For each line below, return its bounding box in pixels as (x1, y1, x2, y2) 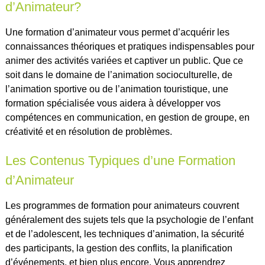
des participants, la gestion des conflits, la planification (5, 243, 232, 253)
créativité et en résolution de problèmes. (5, 126, 172, 137)
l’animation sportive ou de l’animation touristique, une (5, 83, 228, 94)
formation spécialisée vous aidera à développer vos (5, 98, 221, 108)
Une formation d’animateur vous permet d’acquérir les (5, 27, 230, 37)
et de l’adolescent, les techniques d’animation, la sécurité (5, 228, 244, 239)
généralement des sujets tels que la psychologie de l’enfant (5, 214, 253, 225)
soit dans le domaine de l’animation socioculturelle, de (5, 69, 232, 80)
